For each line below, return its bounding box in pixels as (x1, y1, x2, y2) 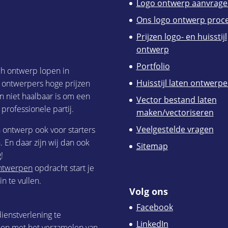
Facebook (136, 202, 173, 213)
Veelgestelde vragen (136, 124, 214, 135)
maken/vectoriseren (136, 107, 214, 119)
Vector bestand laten (136, 94, 217, 106)
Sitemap (136, 140, 168, 152)
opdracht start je (33, 162, 95, 174)
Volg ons (129, 185, 168, 198)
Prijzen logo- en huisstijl (136, 31, 227, 43)
